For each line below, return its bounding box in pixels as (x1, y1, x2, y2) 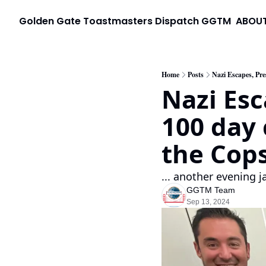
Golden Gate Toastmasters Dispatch (19, 14, 199, 28)
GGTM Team (186, 185, 235, 195)
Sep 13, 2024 (186, 198, 230, 206)
